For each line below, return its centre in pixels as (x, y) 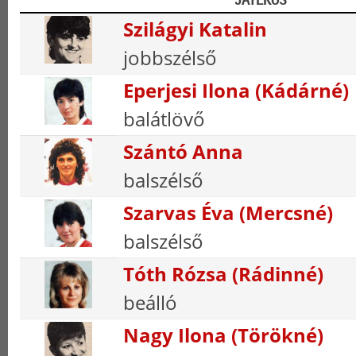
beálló (150, 302)
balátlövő (164, 119)
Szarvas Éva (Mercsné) (228, 213)
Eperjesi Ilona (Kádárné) (236, 90)
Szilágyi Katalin (195, 29)
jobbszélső (170, 58)
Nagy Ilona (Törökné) (223, 335)
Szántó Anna (183, 151)
